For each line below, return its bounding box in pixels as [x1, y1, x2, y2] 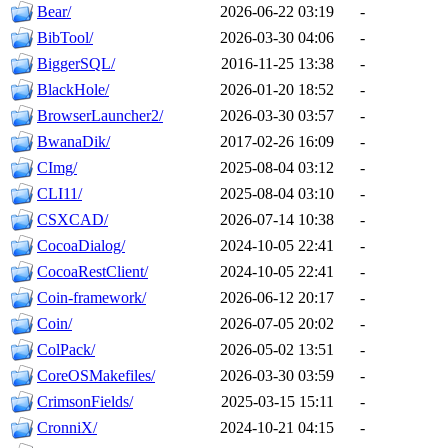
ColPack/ [37, 341, 95, 359]
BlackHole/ [37, 81, 109, 99]
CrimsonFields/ [37, 393, 133, 411]
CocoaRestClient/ [37, 263, 148, 281]
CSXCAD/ [37, 211, 108, 229]
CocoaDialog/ [37, 237, 125, 255]
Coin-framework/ [37, 289, 146, 307]
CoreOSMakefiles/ [37, 367, 155, 385]
